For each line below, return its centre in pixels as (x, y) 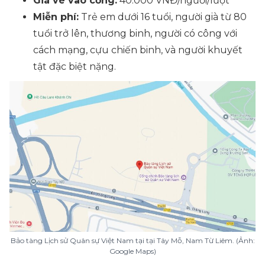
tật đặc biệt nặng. (75, 67)
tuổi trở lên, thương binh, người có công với (135, 33)
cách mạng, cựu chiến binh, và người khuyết (138, 50)
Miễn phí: (56, 17)
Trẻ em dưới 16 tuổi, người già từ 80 (163, 17)
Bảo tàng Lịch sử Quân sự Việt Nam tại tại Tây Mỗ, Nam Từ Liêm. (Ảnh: (132, 240)
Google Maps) (132, 251)
